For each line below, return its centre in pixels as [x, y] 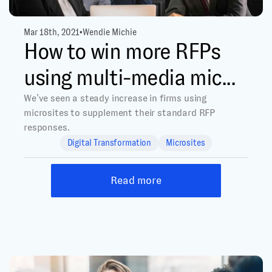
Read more [136, 181]
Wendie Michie [109, 32]
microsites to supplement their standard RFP [120, 113]
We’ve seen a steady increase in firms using [116, 98]
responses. [47, 127]
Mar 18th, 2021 [52, 32]
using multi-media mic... [130, 78]
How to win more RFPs [122, 52]
